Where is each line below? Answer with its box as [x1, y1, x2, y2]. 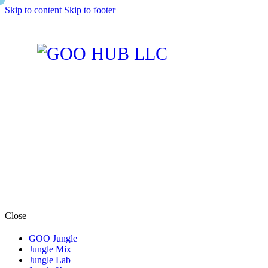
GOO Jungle [29, 233, 77, 244]
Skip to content [5, 5, 62, 15]
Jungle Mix [29, 244, 71, 255]
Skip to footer [64, 5, 115, 15]
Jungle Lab [29, 255, 71, 266]
